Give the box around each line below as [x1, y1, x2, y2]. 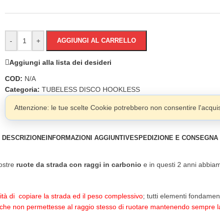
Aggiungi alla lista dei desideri [9, 58, 111, 66]
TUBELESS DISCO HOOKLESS [42, 85, 140, 93]
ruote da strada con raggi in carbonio [16, 161, 141, 168]
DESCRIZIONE [2, 134, 46, 141]
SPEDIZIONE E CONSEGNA [134, 134, 218, 141]
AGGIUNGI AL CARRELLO [57, 37, 136, 44]
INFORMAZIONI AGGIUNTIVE [46, 134, 134, 141]
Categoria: [5, 85, 40, 93]
